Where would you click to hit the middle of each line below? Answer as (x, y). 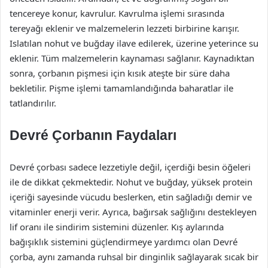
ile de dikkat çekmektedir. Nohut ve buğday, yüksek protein (131, 182)
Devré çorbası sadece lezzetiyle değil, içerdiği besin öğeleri (130, 167)
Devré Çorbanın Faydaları (93, 135)
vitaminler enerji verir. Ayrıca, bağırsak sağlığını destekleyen (133, 212)
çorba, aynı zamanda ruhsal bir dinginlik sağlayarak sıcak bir (134, 257)
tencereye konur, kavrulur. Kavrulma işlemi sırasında (117, 13)
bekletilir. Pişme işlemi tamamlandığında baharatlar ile (121, 88)
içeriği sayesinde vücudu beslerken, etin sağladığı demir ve (131, 197)
